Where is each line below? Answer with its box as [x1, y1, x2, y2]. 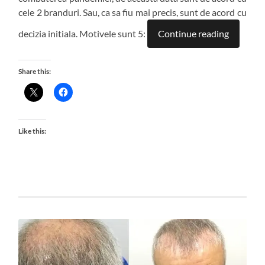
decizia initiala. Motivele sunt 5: [18, 27, 148, 39]
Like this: [18, 126, 47, 135]
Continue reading [158, 27, 230, 39]
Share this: [18, 66, 51, 76]
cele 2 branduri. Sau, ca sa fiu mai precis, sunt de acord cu [18, 6, 247, 18]
